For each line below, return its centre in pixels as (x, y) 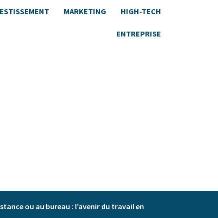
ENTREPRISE (139, 34)
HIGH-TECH (141, 11)
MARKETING (85, 11)
